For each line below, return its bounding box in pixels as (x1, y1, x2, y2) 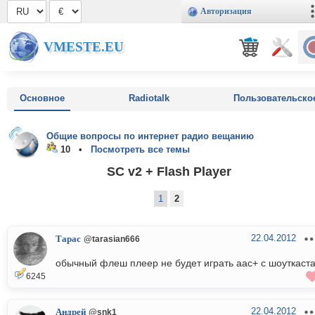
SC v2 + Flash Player (106, 163, 231, 179)
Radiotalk (129, 93, 169, 103)
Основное (20, 93, 65, 103)
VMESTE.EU (44, 39, 124, 54)
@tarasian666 (84, 234, 140, 244)
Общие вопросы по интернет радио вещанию (46, 131, 254, 141)
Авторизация (200, 6, 252, 16)
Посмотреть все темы (91, 144, 190, 155)
